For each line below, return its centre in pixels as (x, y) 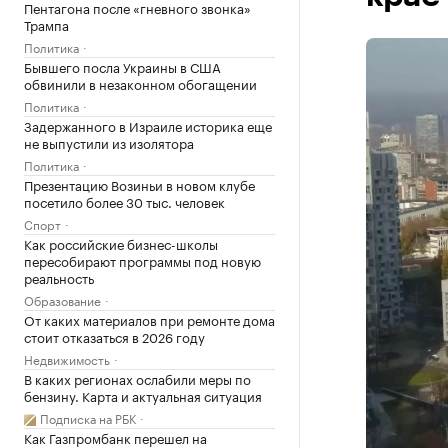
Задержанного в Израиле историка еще (148, 125)
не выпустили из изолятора (109, 142)
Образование (62, 299)
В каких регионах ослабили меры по (137, 378)
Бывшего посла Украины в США (122, 66)
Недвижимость (67, 358)
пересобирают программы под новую (142, 260)
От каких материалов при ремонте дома (149, 319)
